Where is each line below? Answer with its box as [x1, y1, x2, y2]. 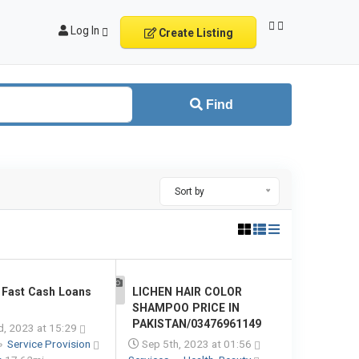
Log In [71, 24, 99, 37]
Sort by [175, 186, 204, 197]
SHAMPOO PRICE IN [131, 301, 240, 314]
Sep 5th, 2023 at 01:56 [139, 337, 254, 350]
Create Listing [155, 26, 233, 39]
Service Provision [7, 337, 93, 350]
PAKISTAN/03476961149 [131, 317, 261, 330]
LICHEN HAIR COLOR [131, 285, 242, 298]
